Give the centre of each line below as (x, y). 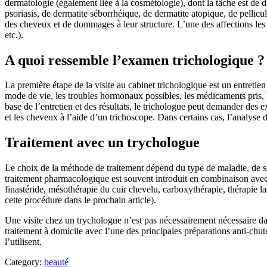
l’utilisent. (23, 242)
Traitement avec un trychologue (102, 143)
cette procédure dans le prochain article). (80, 200)
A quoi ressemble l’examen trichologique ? (135, 60)
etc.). (14, 35)
